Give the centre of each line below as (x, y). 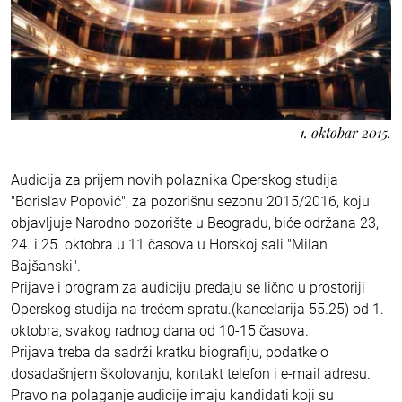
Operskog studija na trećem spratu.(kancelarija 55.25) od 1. (197, 309)
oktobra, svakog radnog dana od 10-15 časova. (160, 330)
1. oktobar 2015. (345, 132)
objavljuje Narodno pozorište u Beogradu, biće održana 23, (195, 223)
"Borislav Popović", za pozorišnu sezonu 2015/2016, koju (190, 201)
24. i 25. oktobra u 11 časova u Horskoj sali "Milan (169, 244)
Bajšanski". (46, 266)
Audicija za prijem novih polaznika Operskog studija (175, 179)
